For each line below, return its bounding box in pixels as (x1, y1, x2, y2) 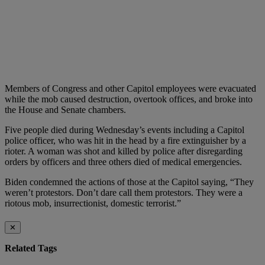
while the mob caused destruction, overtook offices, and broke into (5, 93, 253, 104)
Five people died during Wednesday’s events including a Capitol (5, 124, 244, 135)
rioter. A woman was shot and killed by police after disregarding (5, 146, 243, 156)
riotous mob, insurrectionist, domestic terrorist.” (5, 198, 181, 208)
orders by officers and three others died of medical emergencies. (5, 156, 242, 167)
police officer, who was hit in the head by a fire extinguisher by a (5, 135, 246, 146)
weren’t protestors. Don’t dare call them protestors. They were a (5, 187, 243, 198)
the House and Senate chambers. (5, 104, 126, 115)
